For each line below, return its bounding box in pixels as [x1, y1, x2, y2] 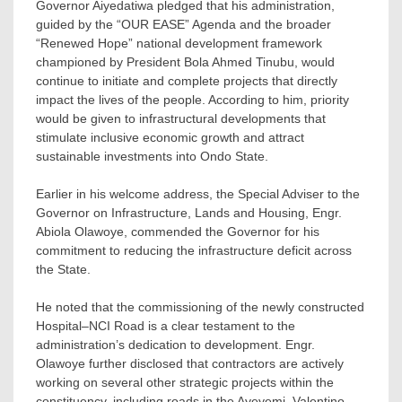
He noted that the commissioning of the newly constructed [36, 300, 364, 315]
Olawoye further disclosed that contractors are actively [36, 356, 344, 371]
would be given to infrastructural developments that [36, 111, 326, 127]
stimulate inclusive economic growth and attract [36, 130, 304, 145]
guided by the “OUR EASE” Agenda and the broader [36, 17, 331, 32]
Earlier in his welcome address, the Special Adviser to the [36, 187, 360, 202]
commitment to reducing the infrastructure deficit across [36, 243, 352, 258]
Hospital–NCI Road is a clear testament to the [36, 319, 295, 334]
